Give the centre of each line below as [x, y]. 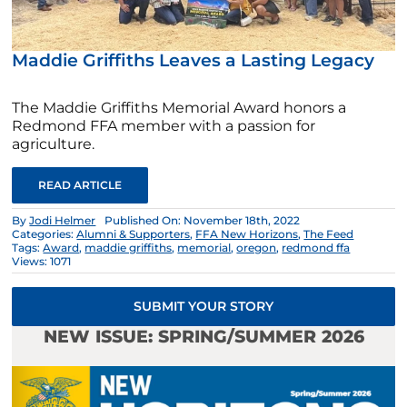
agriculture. [54, 144]
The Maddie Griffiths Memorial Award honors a [179, 107]
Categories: [45, 233]
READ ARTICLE [80, 184]
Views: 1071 [42, 261]
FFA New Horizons [247, 233]
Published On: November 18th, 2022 [203, 220]
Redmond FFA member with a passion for [164, 125]
